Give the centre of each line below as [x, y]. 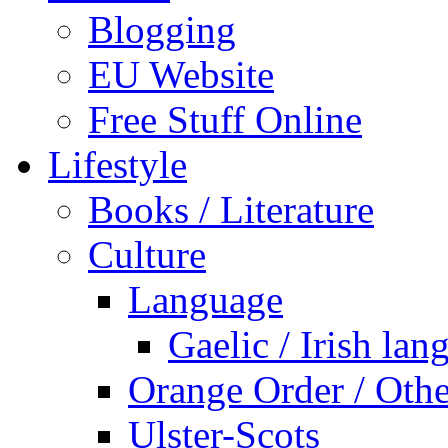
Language [205, 299]
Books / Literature [231, 209]
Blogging [162, 29]
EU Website [181, 74]
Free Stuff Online [225, 119]
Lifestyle [117, 164]
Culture [147, 254]
